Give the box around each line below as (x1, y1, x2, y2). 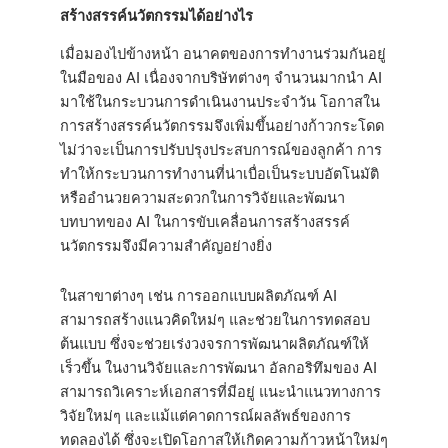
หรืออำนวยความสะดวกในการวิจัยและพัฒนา (60, 189, 345, 208)
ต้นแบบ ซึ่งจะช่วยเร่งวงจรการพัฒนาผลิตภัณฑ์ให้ (60, 334, 369, 353)
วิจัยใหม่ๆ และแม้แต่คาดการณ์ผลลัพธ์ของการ (60, 406, 351, 425)
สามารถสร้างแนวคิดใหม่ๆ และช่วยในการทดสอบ (60, 310, 370, 329)
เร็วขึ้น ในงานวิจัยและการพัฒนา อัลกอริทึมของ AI (60, 358, 377, 377)
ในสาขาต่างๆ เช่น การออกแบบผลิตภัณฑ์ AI (60, 286, 337, 305)
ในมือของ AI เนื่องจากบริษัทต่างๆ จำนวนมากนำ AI (60, 69, 382, 88)
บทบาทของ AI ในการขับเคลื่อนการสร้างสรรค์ (60, 213, 350, 232)
